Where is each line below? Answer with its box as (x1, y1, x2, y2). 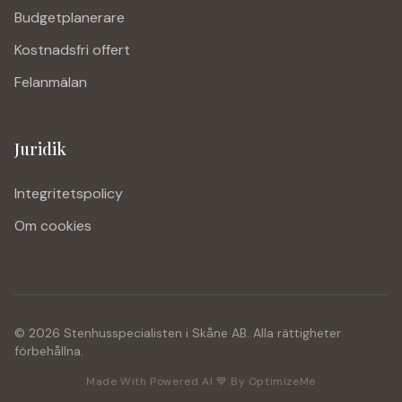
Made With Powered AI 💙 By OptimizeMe (86, 374, 316, 389)
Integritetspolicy (14, 184, 123, 203)
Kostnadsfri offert (14, 40, 130, 59)
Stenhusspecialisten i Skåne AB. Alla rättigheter (60, 325, 341, 341)
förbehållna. (14, 343, 83, 359)
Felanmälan (14, 73, 87, 92)
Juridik (14, 138, 66, 160)
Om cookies (14, 216, 92, 235)
